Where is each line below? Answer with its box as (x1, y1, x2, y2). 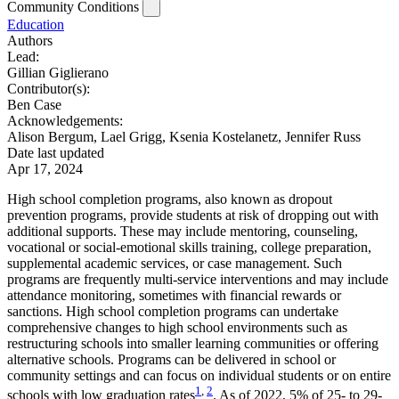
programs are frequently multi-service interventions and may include (7, 271, 388, 287)
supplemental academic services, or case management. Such (7, 255, 342, 271)
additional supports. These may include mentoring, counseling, (7, 223, 358, 239)
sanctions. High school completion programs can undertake (7, 303, 338, 319)
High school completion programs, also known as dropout (7, 191, 332, 207)
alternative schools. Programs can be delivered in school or (7, 351, 336, 367)
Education (7, 16, 64, 32)
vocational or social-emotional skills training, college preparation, (7, 239, 371, 255)
